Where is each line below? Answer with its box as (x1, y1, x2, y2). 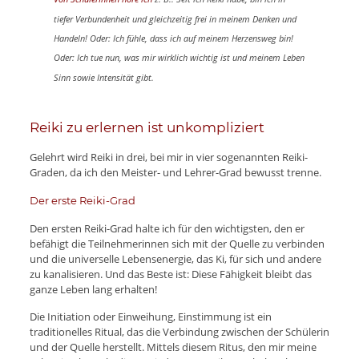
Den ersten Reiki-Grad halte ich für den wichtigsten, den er (29, 220, 305, 236)
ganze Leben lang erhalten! (29, 281, 157, 296)
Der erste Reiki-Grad (29, 193, 135, 207)
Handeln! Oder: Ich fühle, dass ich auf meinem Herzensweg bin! (53, 31, 293, 44)
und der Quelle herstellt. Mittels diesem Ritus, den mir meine (29, 339, 317, 354)
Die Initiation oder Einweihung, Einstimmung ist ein (29, 309, 272, 324)
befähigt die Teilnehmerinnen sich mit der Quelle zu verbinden (29, 236, 325, 251)
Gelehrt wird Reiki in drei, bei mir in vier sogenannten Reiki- (29, 149, 308, 164)
